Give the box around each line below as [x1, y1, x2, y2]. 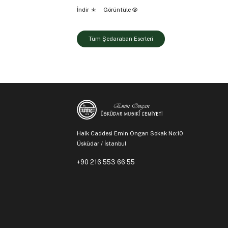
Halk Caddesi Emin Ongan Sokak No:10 [76, 130, 184, 137]
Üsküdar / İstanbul [76, 140, 126, 148]
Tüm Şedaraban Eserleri [88, 35, 153, 43]
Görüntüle [103, 6, 132, 14]
